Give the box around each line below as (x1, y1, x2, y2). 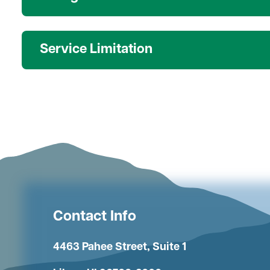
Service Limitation (40, 43, 152, 57)
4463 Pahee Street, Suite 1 (53, 242, 186, 254)
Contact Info (53, 210, 136, 225)
